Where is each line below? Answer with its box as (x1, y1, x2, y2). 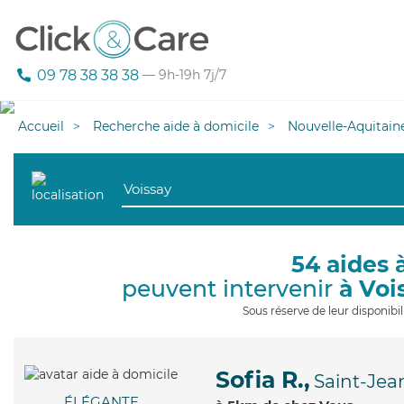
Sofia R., (216, 366, 310, 393)
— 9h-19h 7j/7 (139, 67, 226, 84)
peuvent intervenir (121, 275, 339, 302)
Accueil (18, 118, 64, 134)
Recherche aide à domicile (93, 118, 259, 134)
